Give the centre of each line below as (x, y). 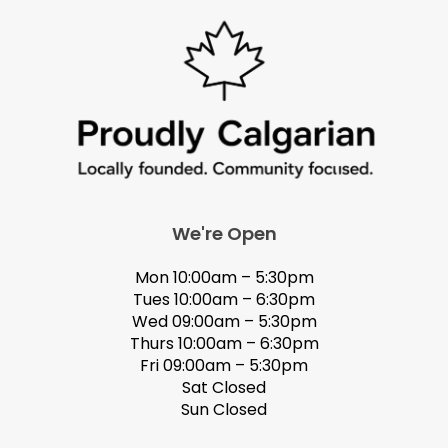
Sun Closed (224, 410)
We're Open (224, 234)
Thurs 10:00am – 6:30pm (224, 344)
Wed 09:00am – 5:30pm (224, 322)
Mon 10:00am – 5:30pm (224, 278)
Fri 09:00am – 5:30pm (224, 366)
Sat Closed (224, 388)
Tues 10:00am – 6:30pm (224, 300)
